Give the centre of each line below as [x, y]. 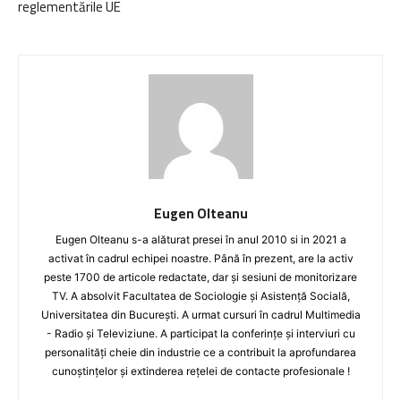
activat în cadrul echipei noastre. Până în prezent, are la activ [200, 258]
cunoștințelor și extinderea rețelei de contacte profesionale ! [200, 371]
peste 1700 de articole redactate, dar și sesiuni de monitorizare [200, 277]
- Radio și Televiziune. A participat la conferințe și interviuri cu [200, 333]
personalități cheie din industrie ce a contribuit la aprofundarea [200, 352]
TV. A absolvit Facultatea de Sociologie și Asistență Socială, [200, 295]
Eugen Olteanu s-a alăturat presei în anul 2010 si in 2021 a [200, 239]
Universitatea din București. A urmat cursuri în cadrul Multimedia [200, 314]
